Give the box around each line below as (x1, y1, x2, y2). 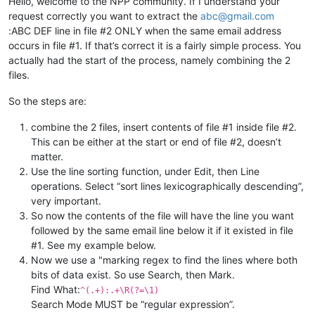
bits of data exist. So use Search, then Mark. (31, 268, 235, 281)
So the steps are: (8, 94, 86, 107)
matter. (31, 150, 63, 162)
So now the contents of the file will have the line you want (31, 209, 294, 221)
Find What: (31, 283, 80, 295)
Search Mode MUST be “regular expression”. (31, 297, 235, 310)
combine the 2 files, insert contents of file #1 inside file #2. (31, 120, 297, 133)
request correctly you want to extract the (8, 9, 200, 22)
